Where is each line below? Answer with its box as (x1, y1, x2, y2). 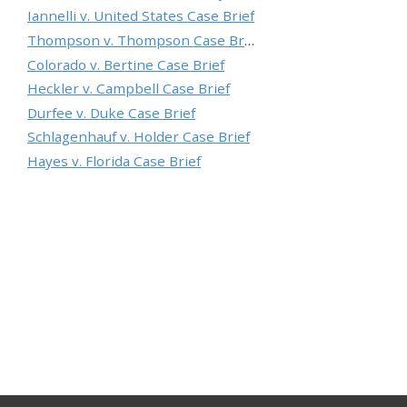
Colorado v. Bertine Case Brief (27, 55, 224, 74)
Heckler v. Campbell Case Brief (27, 79, 230, 98)
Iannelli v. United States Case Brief (27, 6, 254, 25)
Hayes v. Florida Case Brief (27, 151, 201, 170)
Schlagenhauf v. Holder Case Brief (27, 127, 250, 146)
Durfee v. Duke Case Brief (27, 103, 195, 122)
